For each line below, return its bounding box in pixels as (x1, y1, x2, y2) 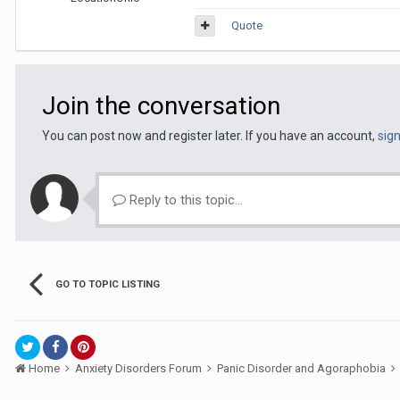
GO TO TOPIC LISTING (55, 279, 160, 290)
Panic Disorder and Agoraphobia (217, 362, 388, 375)
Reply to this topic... (126, 192, 243, 208)
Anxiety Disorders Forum (75, 362, 204, 375)
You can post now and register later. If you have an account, (42, 129, 378, 143)
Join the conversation (42, 91, 280, 121)
